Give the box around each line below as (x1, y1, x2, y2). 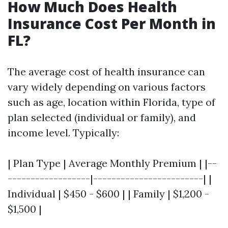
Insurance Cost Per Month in (8, 14, 216, 33)
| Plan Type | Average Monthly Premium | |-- (8, 157, 217, 169)
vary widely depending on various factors (8, 80, 206, 93)
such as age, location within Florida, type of (8, 96, 215, 108)
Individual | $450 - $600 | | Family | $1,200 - (8, 187, 209, 200)
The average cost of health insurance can (8, 65, 205, 78)
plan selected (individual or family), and (8, 111, 196, 124)
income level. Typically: (8, 126, 119, 139)
